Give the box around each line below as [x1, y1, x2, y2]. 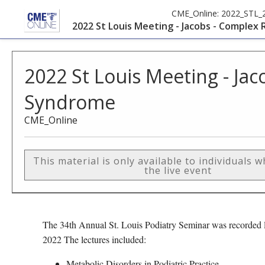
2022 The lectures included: [43, 233, 146, 245]
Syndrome [24, 89, 115, 115]
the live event [144, 164, 212, 177]
